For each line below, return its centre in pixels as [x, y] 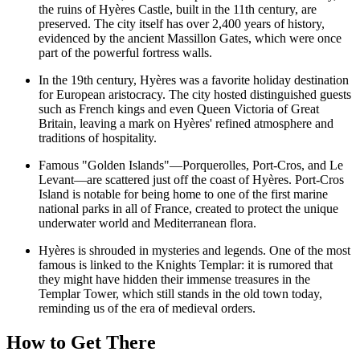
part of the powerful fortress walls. [125, 53]
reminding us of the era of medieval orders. [147, 309]
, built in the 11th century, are [243, 10]
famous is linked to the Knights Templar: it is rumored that [186, 265]
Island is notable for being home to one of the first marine [183, 194]
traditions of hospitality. [98, 138]
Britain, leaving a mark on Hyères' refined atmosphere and [186, 124]
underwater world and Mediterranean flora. [147, 223]
